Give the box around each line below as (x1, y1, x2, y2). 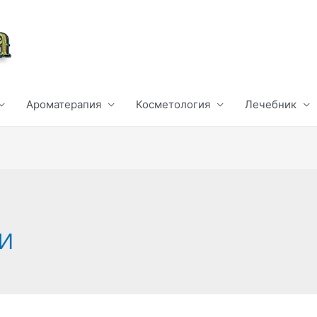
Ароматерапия (26, 98, 101, 111)
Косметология (136, 98, 210, 111)
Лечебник (245, 98, 296, 111)
